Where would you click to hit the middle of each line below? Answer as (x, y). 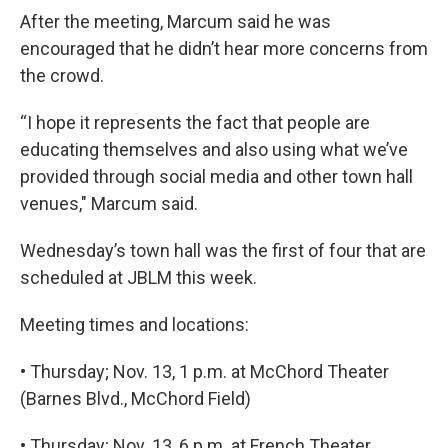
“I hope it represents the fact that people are (195, 123)
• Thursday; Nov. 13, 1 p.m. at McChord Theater (204, 372)
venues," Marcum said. (109, 204)
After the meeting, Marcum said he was (175, 22)
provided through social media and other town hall (216, 177)
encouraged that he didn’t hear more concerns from (224, 49)
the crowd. (62, 76)
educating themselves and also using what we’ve (214, 150)
